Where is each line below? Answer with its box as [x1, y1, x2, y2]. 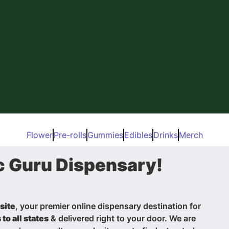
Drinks [153, 130, 178, 140]
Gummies [87, 130, 123, 140]
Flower [26, 130, 53, 140]
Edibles [124, 130, 152, 140]
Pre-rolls [53, 130, 86, 140]
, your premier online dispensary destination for [15, 201, 201, 211]
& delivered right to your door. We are [49, 213, 196, 223]
